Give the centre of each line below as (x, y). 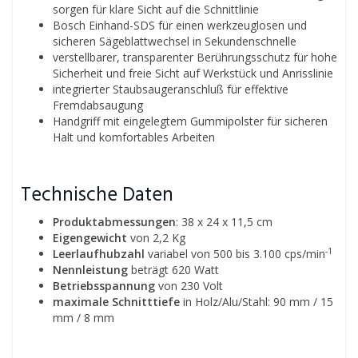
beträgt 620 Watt (173, 270)
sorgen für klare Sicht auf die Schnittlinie (156, 9)
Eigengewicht (90, 238)
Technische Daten (97, 195)
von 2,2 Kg (156, 238)
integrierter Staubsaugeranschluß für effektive (171, 89)
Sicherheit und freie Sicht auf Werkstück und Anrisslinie (193, 73)
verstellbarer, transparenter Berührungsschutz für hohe (195, 57)
